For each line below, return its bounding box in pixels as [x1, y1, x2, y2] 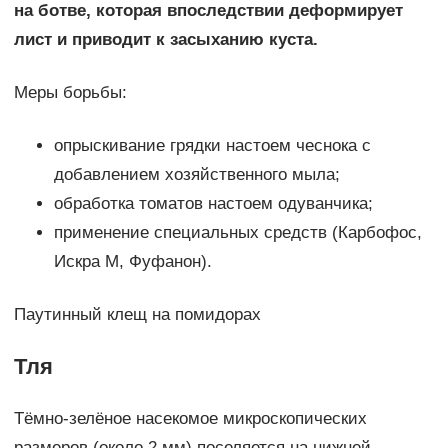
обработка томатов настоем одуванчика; [53, 194, 373, 214]
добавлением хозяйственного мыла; [53, 165, 340, 185]
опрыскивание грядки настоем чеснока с [53, 136, 371, 156]
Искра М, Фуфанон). [53, 252, 212, 272]
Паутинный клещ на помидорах [13, 305, 261, 325]
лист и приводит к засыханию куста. [13, 30, 318, 50]
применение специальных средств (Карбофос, [53, 223, 422, 243]
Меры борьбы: [13, 83, 127, 103]
